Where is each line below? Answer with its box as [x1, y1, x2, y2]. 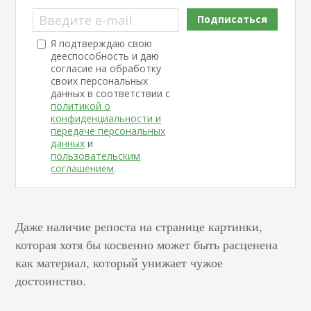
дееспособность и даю [51, 49, 160, 62]
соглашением [51, 162, 115, 175]
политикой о [51, 99, 111, 112]
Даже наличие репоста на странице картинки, [15, 218, 263, 235]
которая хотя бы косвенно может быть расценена [15, 236, 278, 253]
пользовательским [51, 149, 141, 162]
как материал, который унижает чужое [15, 254, 224, 271]
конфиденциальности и [51, 112, 162, 125]
